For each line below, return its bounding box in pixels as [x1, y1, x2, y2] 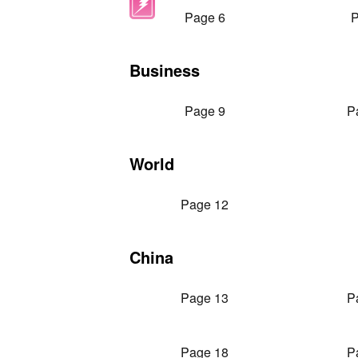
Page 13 [181, 288, 229, 307]
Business [129, 58, 200, 82]
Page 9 [184, 101, 225, 120]
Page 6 [184, 8, 225, 26]
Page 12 [181, 195, 229, 213]
